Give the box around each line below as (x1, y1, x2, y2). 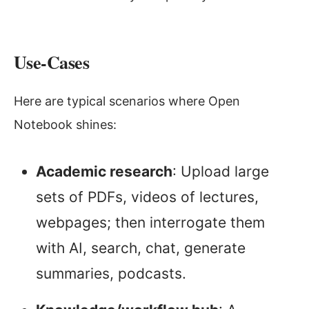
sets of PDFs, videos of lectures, (36, 188, 259, 206)
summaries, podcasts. (36, 265, 186, 283)
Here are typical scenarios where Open (14, 94, 240, 109)
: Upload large (172, 163, 269, 181)
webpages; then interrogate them (36, 214, 265, 232)
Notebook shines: (14, 117, 117, 132)
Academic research (36, 163, 172, 181)
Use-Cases (14, 49, 90, 76)
